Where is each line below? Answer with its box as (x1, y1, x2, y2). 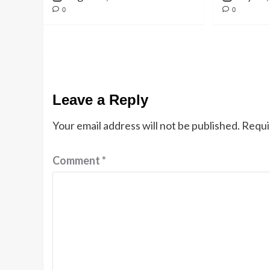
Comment (52, 154, 102, 167)
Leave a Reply (52, 92, 148, 108)
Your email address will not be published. (52, 119, 240, 132)
